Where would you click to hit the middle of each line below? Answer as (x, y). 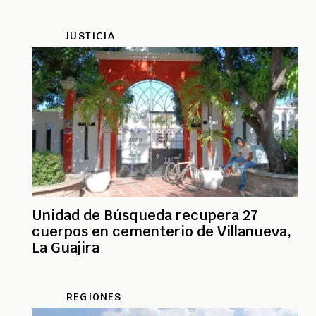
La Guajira (66, 248)
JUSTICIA (90, 36)
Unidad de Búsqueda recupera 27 (145, 215)
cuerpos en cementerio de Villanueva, (162, 232)
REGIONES (94, 297)
